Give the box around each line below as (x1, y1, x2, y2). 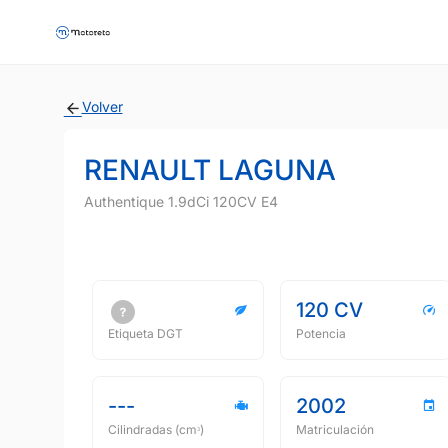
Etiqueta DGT (108, 326, 183, 341)
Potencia (296, 326, 346, 341)
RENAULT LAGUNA (84, 153, 336, 187)
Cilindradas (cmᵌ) (108, 422, 204, 437)
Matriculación (296, 422, 374, 437)
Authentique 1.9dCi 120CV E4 (84, 193, 278, 210)
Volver (81, 98, 123, 115)
